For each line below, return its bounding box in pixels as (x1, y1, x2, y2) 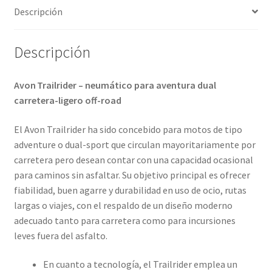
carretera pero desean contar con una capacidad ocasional (13, 153, 253, 166)
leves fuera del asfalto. (13, 229, 107, 242)
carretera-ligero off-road (13, 94, 121, 107)
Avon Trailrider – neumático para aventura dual (13, 79, 216, 92)
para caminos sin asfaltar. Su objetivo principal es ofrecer (13, 168, 250, 181)
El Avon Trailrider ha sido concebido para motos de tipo (13, 123, 242, 135)
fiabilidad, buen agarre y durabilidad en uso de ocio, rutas (13, 183, 246, 196)
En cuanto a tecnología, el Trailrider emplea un (42, 258, 237, 271)
